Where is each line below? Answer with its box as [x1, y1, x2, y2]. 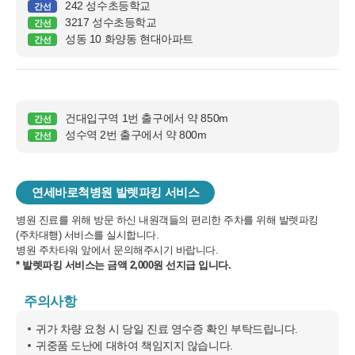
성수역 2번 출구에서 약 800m [65, 128, 207, 141]
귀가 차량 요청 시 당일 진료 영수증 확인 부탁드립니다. [36, 323, 298, 335]
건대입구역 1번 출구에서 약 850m [65, 112, 228, 124]
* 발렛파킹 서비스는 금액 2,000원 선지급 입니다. [16, 259, 231, 271]
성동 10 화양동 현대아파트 [65, 32, 193, 45]
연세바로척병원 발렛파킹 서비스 [32, 185, 200, 199]
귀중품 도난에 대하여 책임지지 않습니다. [36, 339, 233, 352]
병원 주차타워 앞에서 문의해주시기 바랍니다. [16, 244, 218, 256]
